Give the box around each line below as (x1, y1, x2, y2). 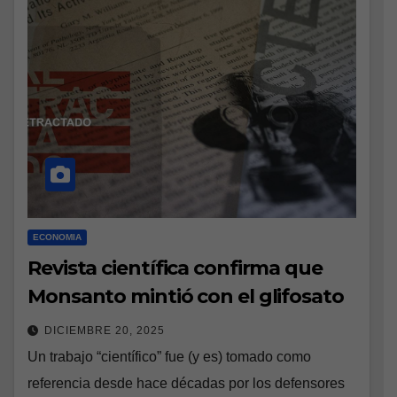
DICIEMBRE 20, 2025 (44, 324, 165, 338)
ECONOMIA (33, 232, 82, 243)
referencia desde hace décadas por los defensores (27, 376, 345, 392)
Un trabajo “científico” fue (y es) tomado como (27, 349, 311, 365)
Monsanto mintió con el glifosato (27, 284, 344, 309)
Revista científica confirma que (27, 256, 323, 281)
